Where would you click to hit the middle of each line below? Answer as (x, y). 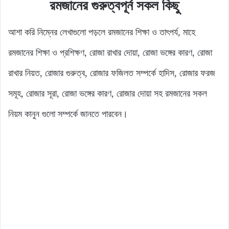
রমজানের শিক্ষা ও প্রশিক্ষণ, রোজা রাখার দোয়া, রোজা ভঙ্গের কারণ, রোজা (110, 53)
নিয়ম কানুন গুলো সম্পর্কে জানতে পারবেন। (68, 114)
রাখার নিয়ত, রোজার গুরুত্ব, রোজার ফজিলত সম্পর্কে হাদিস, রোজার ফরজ (112, 73)
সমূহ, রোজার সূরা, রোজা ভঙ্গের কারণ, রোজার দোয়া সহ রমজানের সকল (108, 94)
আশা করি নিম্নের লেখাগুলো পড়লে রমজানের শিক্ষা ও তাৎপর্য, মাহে (102, 32)
